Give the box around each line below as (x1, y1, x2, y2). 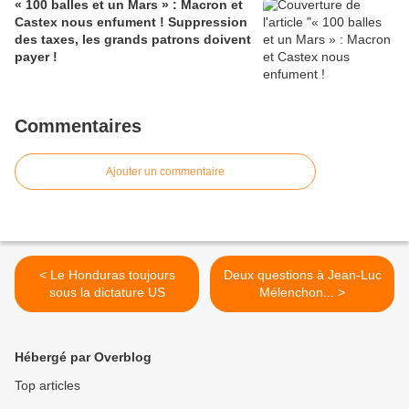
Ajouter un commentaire (106, 165, 225, 179)
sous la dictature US (48, 285, 165, 300)
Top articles (15, 378, 80, 393)
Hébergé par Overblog (15, 350, 152, 365)
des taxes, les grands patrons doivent (15, 32, 251, 47)
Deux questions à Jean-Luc (223, 267, 382, 283)
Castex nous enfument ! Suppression (15, 15, 247, 30)
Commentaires (15, 116, 142, 137)
